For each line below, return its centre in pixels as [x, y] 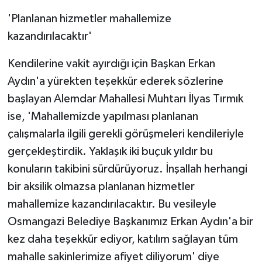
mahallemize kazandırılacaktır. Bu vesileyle [112, 204]
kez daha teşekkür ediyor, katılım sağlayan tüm [123, 239]
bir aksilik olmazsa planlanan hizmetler [101, 186]
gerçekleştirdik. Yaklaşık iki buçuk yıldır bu [110, 151]
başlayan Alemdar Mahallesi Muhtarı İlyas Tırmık [125, 99]
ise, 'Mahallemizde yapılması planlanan [103, 116]
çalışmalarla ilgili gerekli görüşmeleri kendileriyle [125, 134]
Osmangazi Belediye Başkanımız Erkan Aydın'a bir [130, 221]
